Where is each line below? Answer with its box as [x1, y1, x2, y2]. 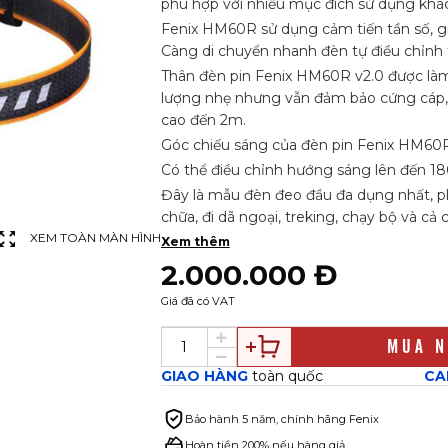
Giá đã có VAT [160, 294, 235, 308]
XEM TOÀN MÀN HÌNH [29, 230, 161, 245]
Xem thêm [160, 234, 230, 249]
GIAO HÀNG [160, 367, 252, 385]
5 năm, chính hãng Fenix [241, 412, 379, 426]
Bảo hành [184, 412, 239, 426]
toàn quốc [251, 367, 323, 385]
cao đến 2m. [160, 111, 250, 129]
